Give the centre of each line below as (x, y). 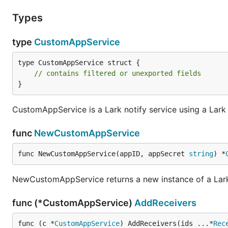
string (201, 154)
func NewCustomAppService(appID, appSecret (103, 154)
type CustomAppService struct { (79, 63)
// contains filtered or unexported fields (118, 73)
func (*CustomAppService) (73, 203)
